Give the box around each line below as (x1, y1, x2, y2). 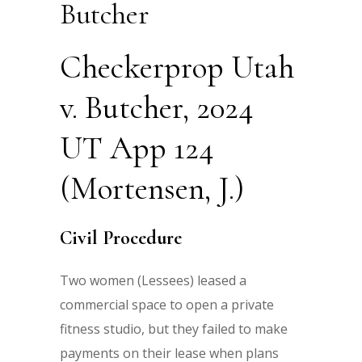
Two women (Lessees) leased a (60, 271, 246, 289)
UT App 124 (60, 128, 214, 167)
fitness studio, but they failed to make (60, 320, 288, 338)
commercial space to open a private (60, 296, 274, 314)
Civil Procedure (60, 226, 182, 250)
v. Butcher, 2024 (60, 88, 254, 127)
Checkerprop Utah (60, 48, 294, 86)
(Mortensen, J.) (60, 169, 244, 208)
